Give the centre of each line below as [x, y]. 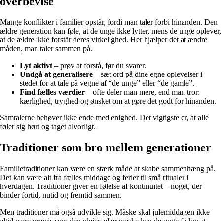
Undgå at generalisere [56, 74]
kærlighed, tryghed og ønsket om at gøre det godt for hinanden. [118, 101]
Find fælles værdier [52, 92]
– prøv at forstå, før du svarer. [99, 66]
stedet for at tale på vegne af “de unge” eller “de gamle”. [107, 83]
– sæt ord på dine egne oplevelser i [147, 74]
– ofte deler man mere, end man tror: [142, 92]
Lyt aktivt [36, 66]
